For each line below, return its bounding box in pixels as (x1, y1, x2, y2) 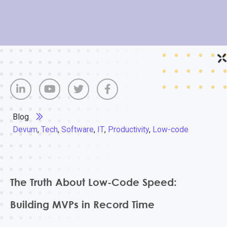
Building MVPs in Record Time (10, 198, 155, 210)
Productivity (108, 125, 149, 134)
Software (61, 125, 94, 134)
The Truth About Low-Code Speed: (10, 176, 177, 188)
